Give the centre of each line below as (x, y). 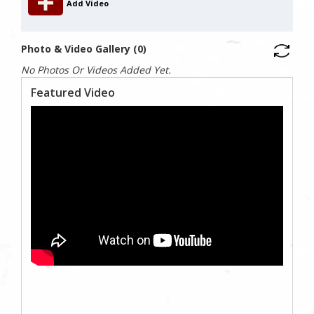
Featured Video (73, 92)
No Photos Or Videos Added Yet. (96, 69)
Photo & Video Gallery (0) (84, 48)
